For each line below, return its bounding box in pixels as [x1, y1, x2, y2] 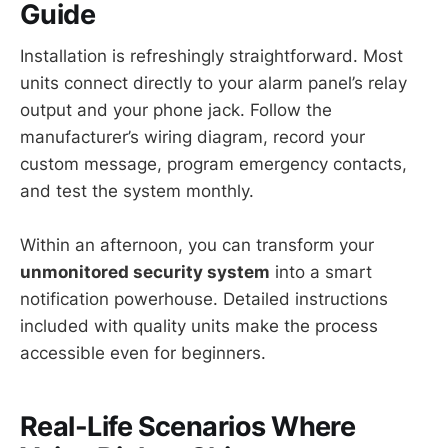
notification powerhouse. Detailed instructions [20, 289, 388, 310]
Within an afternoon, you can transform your [20, 235, 374, 256]
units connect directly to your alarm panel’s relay [20, 73, 407, 94]
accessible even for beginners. [20, 343, 266, 364]
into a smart [270, 262, 372, 283]
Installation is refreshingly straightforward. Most [20, 46, 403, 67]
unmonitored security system [20, 262, 270, 283]
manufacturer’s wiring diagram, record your [20, 127, 365, 148]
